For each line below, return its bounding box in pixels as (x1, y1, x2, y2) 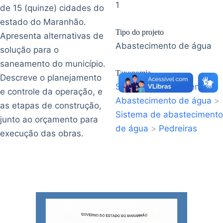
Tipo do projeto (115, 27, 164, 36)
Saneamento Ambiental (115, 81, 210, 92)
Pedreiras (159, 123, 197, 133)
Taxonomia (115, 68, 151, 77)
